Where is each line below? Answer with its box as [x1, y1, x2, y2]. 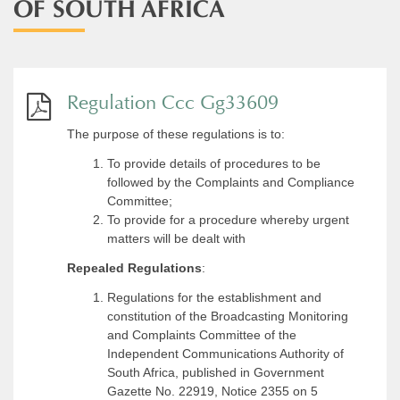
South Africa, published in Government [107, 365, 324, 379]
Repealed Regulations [67, 261, 202, 275]
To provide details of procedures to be [107, 156, 321, 171]
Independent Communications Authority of [107, 346, 344, 361]
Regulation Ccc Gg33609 [67, 91, 279, 114]
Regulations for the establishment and [107, 290, 321, 304]
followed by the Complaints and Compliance [107, 175, 354, 189]
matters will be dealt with [107, 231, 246, 246]
